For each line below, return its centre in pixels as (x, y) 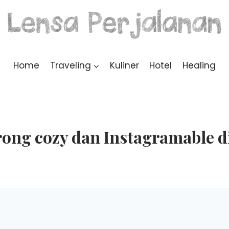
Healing (199, 65)
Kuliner (124, 65)
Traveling (70, 65)
